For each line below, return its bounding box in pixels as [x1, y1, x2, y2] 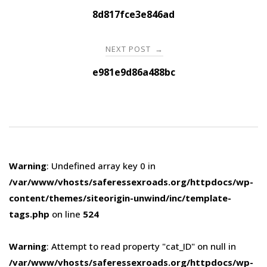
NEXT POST [105, 43, 153, 54]
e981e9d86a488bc [92, 65, 175, 79]
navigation [8, 7, 97, 30]
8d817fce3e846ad [92, 7, 175, 21]
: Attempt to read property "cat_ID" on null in [46, 240, 236, 252]
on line [49, 207, 83, 220]
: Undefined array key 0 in [46, 159, 156, 172]
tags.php [9, 207, 49, 220]
